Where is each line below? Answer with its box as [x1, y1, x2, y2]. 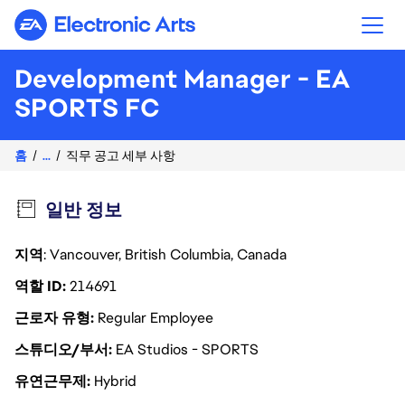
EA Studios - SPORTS [116, 340, 259, 359]
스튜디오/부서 [14, 340, 112, 359]
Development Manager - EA [14, 62, 350, 95]
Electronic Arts [103, 23, 202, 42]
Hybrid [94, 372, 137, 391]
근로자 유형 [14, 308, 94, 327]
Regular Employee [98, 308, 213, 327]
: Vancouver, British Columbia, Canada [43, 245, 290, 264]
